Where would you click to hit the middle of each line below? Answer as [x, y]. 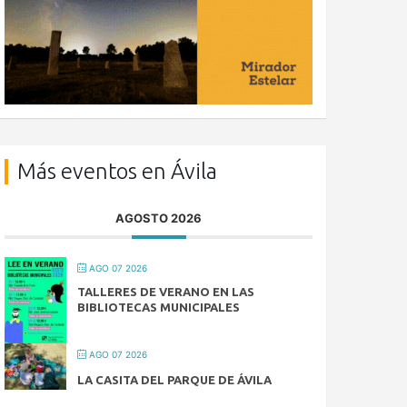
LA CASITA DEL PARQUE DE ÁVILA [175, 379]
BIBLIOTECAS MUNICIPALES [159, 307]
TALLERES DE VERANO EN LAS [166, 291]
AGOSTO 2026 [159, 218]
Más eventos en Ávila [118, 171]
